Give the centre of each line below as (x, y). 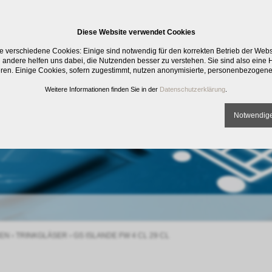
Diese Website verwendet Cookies (136, 32)
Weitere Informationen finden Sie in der (102, 89)
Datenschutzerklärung (192, 89)
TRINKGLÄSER (42, 236)
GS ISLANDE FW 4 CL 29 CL (121, 236)
